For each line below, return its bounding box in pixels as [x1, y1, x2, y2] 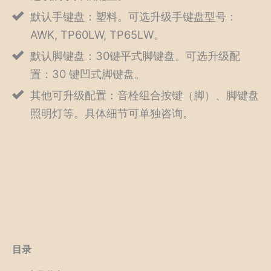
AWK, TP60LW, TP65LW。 [30, 27, 165, 41]
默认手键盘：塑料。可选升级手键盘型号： [30, 9, 237, 23]
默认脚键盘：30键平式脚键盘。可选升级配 [30, 48, 240, 62]
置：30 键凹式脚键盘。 [30, 67, 145, 80]
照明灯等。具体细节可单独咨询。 [30, 106, 194, 120]
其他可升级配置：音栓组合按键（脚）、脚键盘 [30, 88, 259, 102]
